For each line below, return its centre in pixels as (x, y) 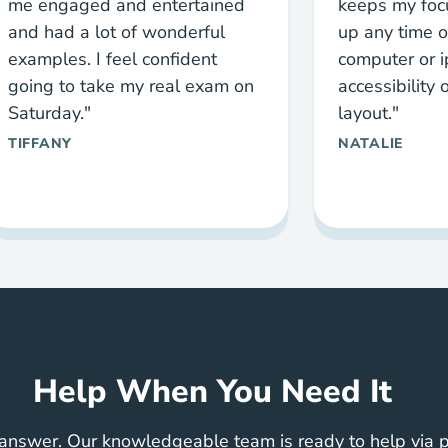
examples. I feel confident (112, 59)
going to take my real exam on (131, 86)
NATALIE (370, 144)
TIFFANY (40, 144)
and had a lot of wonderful (116, 32)
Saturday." (49, 113)
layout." (368, 113)
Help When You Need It (212, 392)
